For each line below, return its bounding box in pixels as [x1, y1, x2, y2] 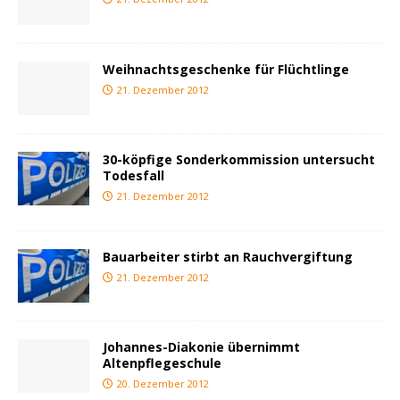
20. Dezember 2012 [117, 376, 209, 390]
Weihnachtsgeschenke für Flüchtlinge [103, 60, 349, 78]
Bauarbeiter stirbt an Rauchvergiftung [103, 247, 353, 265]
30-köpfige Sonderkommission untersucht [103, 150, 375, 168]
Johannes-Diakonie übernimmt [103, 337, 300, 355]
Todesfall [103, 166, 164, 184]
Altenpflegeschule [103, 354, 221, 371]
